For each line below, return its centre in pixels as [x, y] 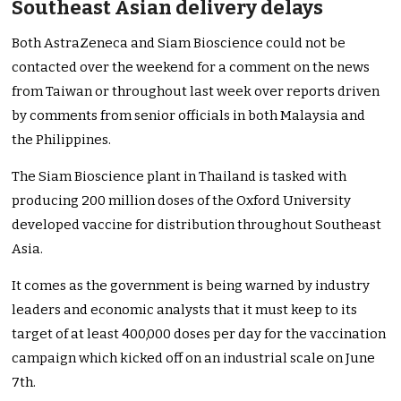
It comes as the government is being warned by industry [191, 286]
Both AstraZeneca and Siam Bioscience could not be [179, 43]
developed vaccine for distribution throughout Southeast [197, 225]
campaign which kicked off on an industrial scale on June [194, 358]
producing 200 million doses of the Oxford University [182, 201]
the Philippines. [62, 140]
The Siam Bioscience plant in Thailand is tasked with [179, 177]
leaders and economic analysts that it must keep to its [185, 310]
